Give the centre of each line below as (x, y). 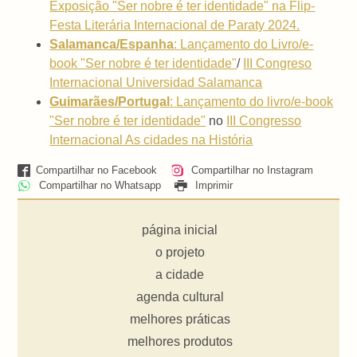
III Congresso (264, 121)
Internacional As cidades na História (151, 140)
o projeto (180, 252)
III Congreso (278, 64)
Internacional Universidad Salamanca (156, 83)
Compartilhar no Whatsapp (98, 186)
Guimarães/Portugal (110, 102)
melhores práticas (180, 319)
